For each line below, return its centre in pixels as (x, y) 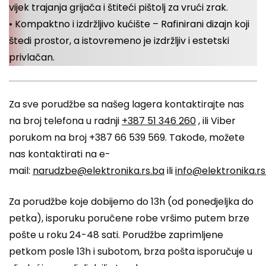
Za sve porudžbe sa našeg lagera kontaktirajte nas (126, 104)
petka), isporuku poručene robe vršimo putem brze (129, 218)
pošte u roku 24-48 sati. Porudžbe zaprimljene (116, 235)
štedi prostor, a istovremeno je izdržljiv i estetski (119, 40)
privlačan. (32, 57)
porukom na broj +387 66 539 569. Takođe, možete (127, 137)
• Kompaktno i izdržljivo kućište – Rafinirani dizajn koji (129, 24)
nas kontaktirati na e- (60, 154)
